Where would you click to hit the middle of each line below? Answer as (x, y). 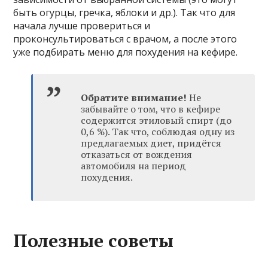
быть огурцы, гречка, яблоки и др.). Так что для (124, 12)
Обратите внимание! (134, 97)
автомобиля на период (134, 165)
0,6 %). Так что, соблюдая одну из (158, 131)
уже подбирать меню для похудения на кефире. (126, 52)
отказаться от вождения (137, 154)
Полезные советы (94, 240)
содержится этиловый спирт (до (156, 120)
